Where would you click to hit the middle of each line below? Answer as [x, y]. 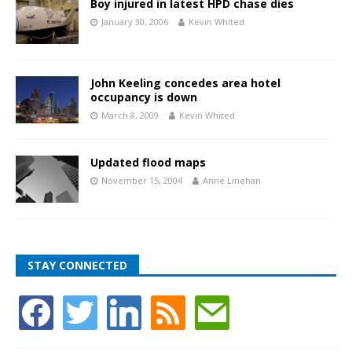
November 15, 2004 [142, 181]
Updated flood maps [148, 163]
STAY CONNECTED [77, 266]
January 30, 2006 [135, 21]
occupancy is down [144, 97]
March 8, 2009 [130, 115]
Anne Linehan [232, 181]
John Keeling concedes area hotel [185, 83]
